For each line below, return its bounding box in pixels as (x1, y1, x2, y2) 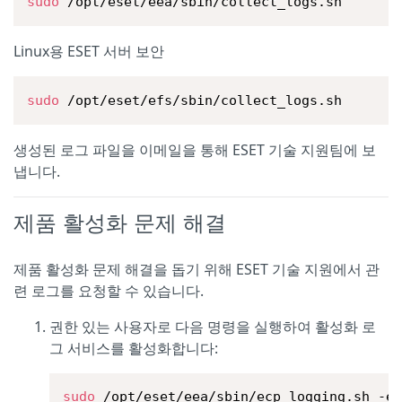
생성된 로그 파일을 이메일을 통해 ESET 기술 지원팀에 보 (13, 139, 376, 160)
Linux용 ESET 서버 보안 (13, 41, 164, 62)
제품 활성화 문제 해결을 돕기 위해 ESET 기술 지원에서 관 (13, 258, 380, 279)
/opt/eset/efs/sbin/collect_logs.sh (59, 92, 343, 108)
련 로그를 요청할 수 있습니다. (13, 280, 204, 301)
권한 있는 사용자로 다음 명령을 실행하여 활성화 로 (49, 316, 376, 336)
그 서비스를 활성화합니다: (49, 337, 218, 358)
